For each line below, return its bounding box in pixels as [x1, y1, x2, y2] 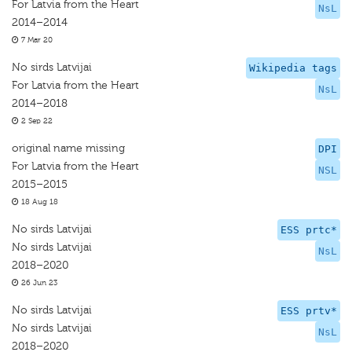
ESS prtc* [280, 224, 337, 236]
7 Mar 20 [19, 35, 53, 45]
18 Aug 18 [19, 197, 58, 207]
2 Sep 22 [19, 116, 53, 126]
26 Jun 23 [19, 278, 57, 288]
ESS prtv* [280, 305, 337, 317]
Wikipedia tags [249, 62, 337, 74]
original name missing [12, 141, 125, 155]
